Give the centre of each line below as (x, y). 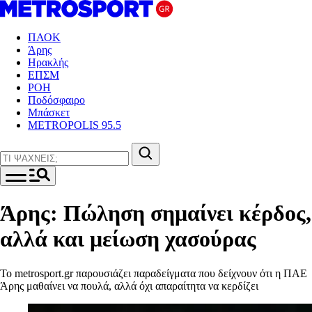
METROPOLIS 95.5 (75, 125)
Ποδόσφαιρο (56, 100)
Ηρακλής (48, 62)
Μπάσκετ (49, 112)
